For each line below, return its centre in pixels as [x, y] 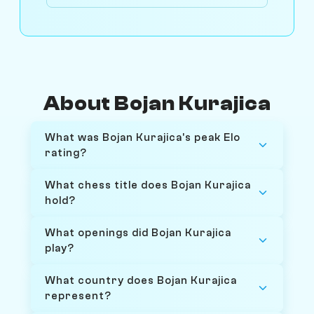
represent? [78, 295]
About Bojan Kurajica [157, 103]
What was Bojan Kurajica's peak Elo [143, 137]
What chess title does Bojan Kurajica [148, 185]
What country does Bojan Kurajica [141, 280]
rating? [66, 152]
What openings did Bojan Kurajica [138, 232]
